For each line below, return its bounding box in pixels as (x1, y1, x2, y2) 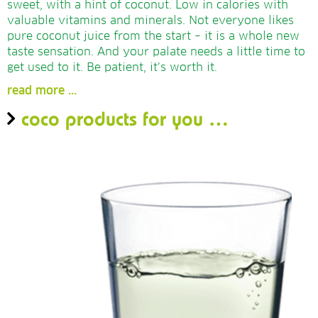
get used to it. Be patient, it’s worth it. (7, 61, 217, 73)
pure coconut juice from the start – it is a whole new (7, 30, 300, 42)
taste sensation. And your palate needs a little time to (7, 45, 305, 57)
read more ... (7, 84, 77, 97)
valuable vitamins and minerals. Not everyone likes (7, 14, 294, 26)
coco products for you (21, 106, 209, 130)
